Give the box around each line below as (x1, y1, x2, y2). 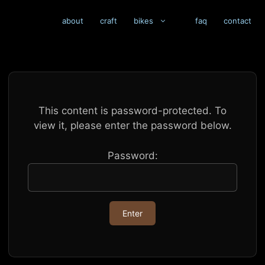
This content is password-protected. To (38, 105, 227, 117)
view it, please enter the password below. (33, 119, 232, 132)
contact (224, 16, 251, 26)
